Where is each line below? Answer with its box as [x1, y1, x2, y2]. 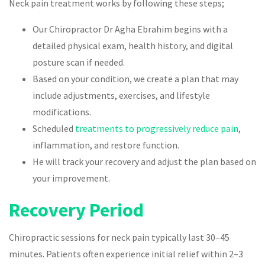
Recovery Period [9, 198, 144, 222]
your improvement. [33, 172, 110, 184]
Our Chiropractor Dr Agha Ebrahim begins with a [33, 22, 228, 35]
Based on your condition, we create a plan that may [33, 72, 238, 85]
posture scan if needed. [33, 56, 125, 68]
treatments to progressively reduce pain [75, 122, 238, 134]
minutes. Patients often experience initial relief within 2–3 [9, 247, 243, 260]
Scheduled [33, 122, 75, 134]
